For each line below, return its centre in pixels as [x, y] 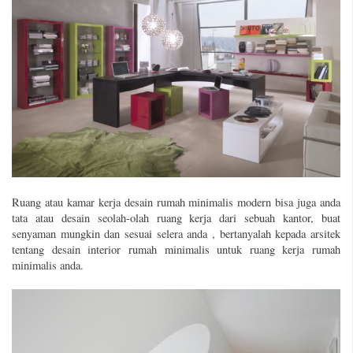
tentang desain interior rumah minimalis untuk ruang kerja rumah [176, 250]
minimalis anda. [48, 266]
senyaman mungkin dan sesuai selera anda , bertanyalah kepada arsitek [176, 234]
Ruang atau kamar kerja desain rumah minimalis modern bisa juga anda [176, 203]
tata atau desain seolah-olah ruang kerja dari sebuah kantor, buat [176, 218]
